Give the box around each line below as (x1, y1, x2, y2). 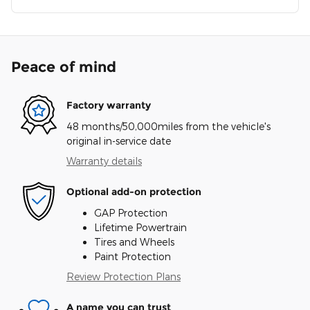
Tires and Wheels (94, 235, 174, 248)
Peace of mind (11, 57, 116, 75)
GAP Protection (94, 206, 167, 219)
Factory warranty (66, 99, 151, 112)
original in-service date (66, 134, 171, 147)
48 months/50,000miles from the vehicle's (66, 120, 271, 132)
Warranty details (66, 154, 142, 167)
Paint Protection (94, 250, 171, 262)
